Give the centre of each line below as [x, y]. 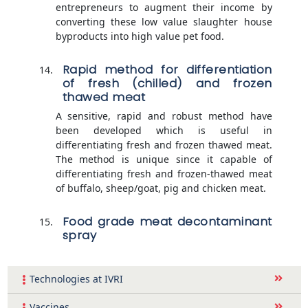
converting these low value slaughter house [164, 21]
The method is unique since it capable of [164, 159]
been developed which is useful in [164, 130]
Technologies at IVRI [76, 279]
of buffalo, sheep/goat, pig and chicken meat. [161, 188]
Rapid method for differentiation [167, 69]
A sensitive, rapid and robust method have [164, 115]
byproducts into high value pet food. [140, 36]
